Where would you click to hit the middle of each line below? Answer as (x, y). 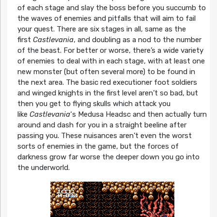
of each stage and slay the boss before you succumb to (111, 8)
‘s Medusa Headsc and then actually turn (138, 114)
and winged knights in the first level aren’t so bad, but (108, 93)
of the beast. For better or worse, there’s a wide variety (110, 50)
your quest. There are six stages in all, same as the (101, 29)
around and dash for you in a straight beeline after (102, 125)
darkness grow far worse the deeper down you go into (108, 157)
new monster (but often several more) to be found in (106, 71)
